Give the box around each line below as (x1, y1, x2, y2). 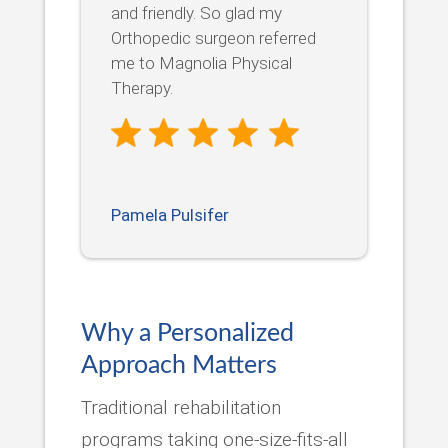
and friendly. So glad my (110, 2, 282, 23)
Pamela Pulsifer (110, 204, 229, 225)
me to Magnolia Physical (110, 52, 292, 73)
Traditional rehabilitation (80, 395, 281, 419)
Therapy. (110, 77, 173, 98)
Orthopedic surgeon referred (110, 27, 316, 48)
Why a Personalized (80, 320, 294, 346)
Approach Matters (80, 352, 277, 378)
